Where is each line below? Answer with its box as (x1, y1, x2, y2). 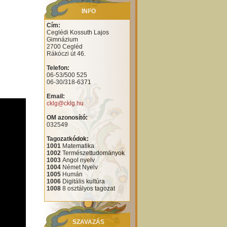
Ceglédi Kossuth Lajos (47, 28, 109, 36)
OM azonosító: (47, 113, 88, 121)
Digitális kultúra (61, 177, 105, 185)
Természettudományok (62, 149, 125, 157)
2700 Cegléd (47, 43, 83, 50)
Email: (47, 92, 65, 100)
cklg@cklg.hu (47, 99, 84, 107)
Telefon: (47, 64, 69, 71)
